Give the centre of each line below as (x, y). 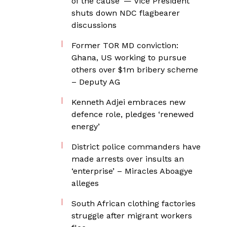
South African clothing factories (134, 203)
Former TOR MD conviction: (125, 45)
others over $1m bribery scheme (135, 70)
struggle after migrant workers (132, 216)
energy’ (86, 126)
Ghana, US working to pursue (129, 58)
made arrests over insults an (128, 159)
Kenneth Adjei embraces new (128, 102)
